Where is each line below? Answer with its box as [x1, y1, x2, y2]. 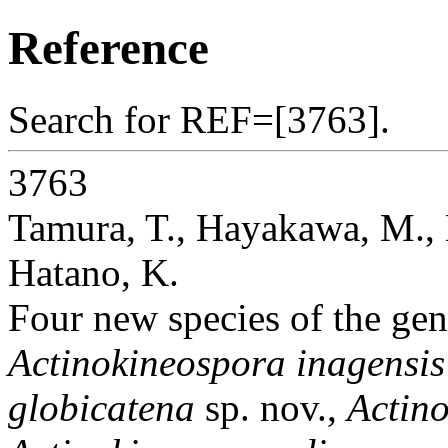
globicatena [8, 385, 195, 429]
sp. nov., [195, 385, 347, 429]
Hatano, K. [8, 250, 179, 294]
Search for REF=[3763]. [8, 97, 390, 141]
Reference [8, 22, 209, 75]
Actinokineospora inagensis [8, 340, 445, 384]
